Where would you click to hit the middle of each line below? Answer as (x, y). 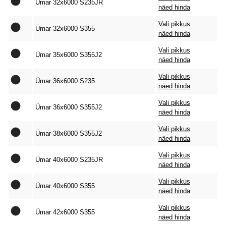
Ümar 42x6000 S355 (65, 212)
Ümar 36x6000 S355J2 (69, 107)
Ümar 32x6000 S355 (65, 29)
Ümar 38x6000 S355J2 (69, 133)
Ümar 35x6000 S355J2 (69, 55)
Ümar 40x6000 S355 (65, 186)
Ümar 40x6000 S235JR (69, 160)
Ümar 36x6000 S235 (65, 81)
